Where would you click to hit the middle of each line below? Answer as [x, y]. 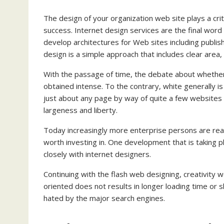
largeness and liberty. [80, 110]
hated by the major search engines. [104, 198]
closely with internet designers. [97, 154]
